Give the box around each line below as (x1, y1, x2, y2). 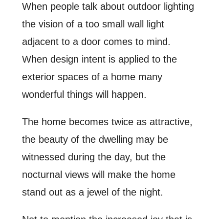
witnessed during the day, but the (22, 152, 166, 162)
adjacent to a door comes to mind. (22, 36, 171, 47)
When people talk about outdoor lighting (22, 1, 194, 12)
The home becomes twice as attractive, (22, 116, 193, 127)
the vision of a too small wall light (22, 19, 164, 29)
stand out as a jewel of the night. (22, 187, 163, 197)
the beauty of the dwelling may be (22, 134, 168, 145)
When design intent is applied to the (22, 54, 177, 65)
